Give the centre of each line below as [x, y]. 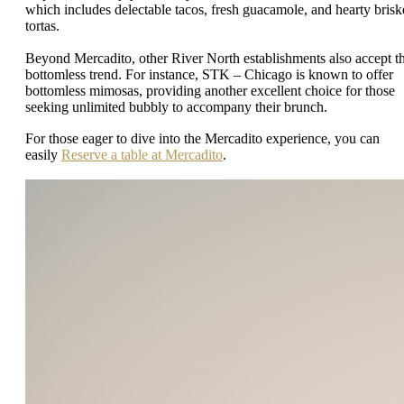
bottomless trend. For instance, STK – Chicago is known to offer [209, 74]
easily [43, 155]
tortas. [42, 26]
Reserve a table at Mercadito [142, 155]
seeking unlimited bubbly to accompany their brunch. [176, 106]
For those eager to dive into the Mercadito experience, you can [202, 139]
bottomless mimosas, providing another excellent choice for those [210, 90]
